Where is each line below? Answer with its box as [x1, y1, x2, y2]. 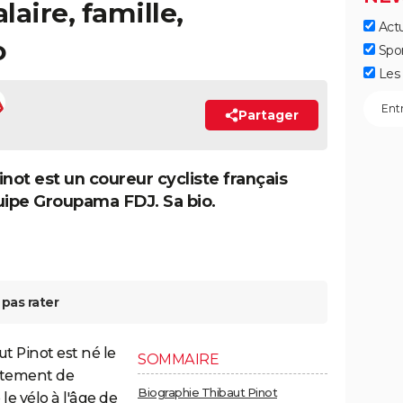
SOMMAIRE [138, 350, 219, 368]
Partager [238, 107, 299, 124]
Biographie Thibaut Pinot [138, 384, 277, 399]
